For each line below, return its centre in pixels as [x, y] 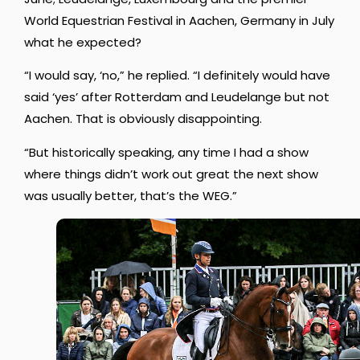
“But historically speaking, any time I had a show [166, 152]
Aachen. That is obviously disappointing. [143, 119]
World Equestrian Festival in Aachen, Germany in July [179, 20]
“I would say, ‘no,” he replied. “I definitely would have [177, 76]
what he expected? [83, 42]
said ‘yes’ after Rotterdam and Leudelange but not [177, 97]
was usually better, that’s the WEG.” [131, 195]
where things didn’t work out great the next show [171, 174]
